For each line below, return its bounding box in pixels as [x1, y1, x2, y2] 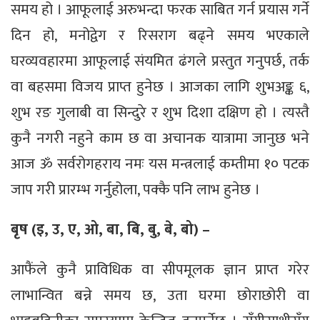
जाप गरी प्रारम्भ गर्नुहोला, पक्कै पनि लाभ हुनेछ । [11, 176, 260, 202]
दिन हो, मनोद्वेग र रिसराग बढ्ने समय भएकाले [11, 22, 309, 48]
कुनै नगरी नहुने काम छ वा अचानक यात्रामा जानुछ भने [11, 125, 309, 151]
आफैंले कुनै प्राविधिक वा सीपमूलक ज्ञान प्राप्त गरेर [11, 256, 309, 282]
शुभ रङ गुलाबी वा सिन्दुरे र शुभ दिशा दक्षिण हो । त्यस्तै [11, 99, 309, 125]
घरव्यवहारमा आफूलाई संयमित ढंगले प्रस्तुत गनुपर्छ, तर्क [11, 48, 309, 74]
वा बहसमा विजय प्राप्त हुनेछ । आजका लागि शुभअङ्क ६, [11, 74, 309, 99]
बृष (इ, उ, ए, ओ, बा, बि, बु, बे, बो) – [11, 216, 210, 242]
